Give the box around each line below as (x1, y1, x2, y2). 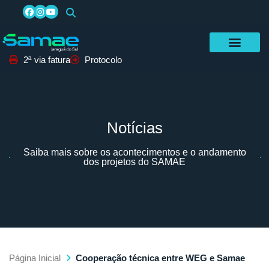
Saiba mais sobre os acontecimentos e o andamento (23, 147, 246, 157)
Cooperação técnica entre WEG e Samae (76, 252, 245, 263)
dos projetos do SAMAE (83, 156, 186, 167)
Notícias (106, 118, 163, 137)
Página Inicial (9, 252, 61, 263)
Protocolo (84, 54, 122, 65)
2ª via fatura (23, 54, 70, 65)
